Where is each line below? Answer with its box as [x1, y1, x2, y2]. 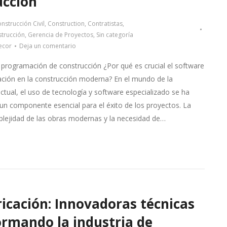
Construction [47, 19, 85, 28]
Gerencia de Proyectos [27, 30, 93, 39]
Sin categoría [96, 30, 133, 39]
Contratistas [87, 19, 123, 28]
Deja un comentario [19, 42, 76, 50]
